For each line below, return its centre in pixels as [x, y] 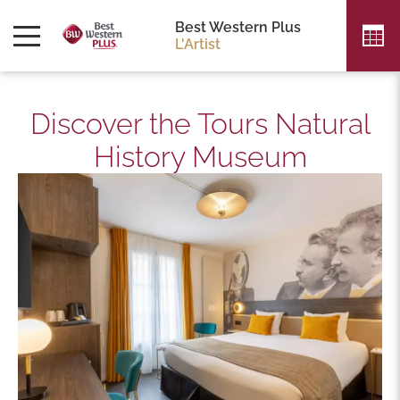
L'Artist [198, 44]
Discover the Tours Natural [200, 124]
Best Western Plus [238, 27]
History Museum [200, 157]
